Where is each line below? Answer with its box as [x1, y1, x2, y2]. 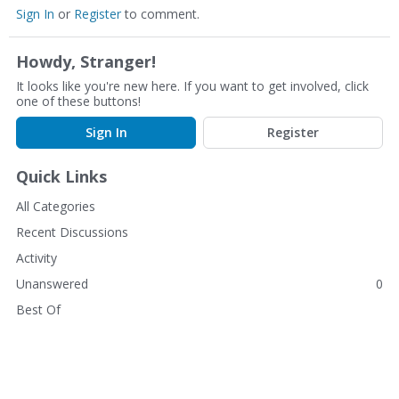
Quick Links [16, 165, 107, 187]
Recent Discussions [16, 223, 128, 240]
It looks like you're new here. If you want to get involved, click [16, 77, 369, 94]
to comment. [121, 4, 199, 22]
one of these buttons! [16, 92, 141, 110]
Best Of [16, 300, 61, 318]
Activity [16, 248, 57, 266]
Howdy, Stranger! [16, 50, 156, 72]
